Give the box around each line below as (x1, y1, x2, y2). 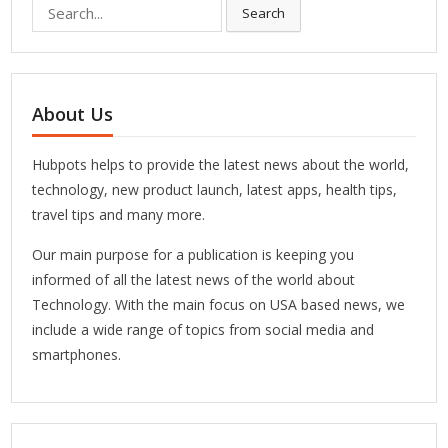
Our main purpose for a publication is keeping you (32, 244, 355, 264)
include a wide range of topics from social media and (32, 319, 375, 339)
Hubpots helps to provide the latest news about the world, (32, 154, 410, 174)
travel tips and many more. (32, 204, 206, 224)
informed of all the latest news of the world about (32, 269, 356, 289)
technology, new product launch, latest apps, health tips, (32, 179, 398, 199)
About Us (32, 101, 114, 126)
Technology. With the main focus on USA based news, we (32, 294, 406, 314)
